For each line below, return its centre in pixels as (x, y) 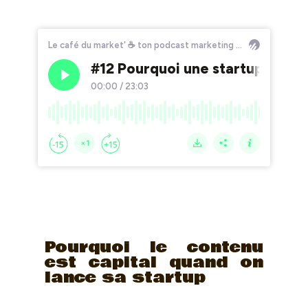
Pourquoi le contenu (154, 247)
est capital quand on (154, 263)
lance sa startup (125, 278)
